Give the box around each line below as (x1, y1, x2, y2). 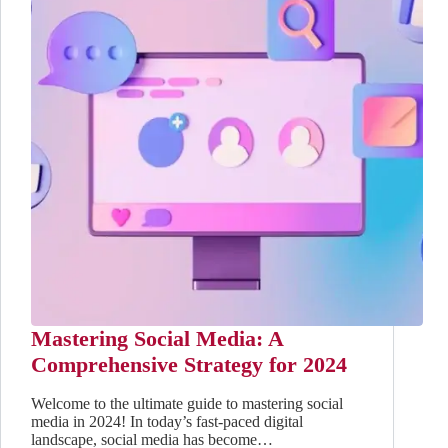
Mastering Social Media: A (31, 326, 283, 352)
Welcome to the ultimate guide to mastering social (31, 394, 343, 412)
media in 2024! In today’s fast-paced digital (31, 412, 303, 430)
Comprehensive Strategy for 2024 (31, 352, 347, 378)
